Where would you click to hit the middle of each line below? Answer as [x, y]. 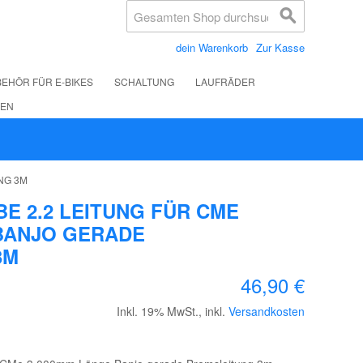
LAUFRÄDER [225, 81]
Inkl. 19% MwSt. [158, 311]
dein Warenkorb [212, 47]
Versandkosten [267, 311]
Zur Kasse [280, 47]
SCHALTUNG [144, 81]
